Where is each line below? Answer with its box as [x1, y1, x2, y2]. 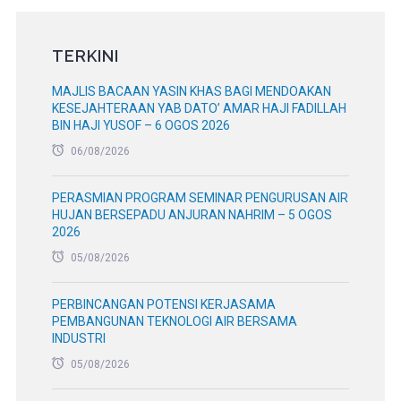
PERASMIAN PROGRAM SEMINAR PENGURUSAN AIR [51, 191, 348, 206]
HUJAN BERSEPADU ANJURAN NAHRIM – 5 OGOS [51, 208, 332, 223]
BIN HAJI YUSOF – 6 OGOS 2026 [51, 118, 230, 133]
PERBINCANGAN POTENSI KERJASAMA [51, 297, 276, 312]
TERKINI [51, 47, 119, 66]
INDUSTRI [51, 331, 106, 346]
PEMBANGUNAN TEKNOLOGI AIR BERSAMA [51, 314, 297, 329]
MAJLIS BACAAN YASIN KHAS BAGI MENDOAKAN [51, 84, 331, 99]
